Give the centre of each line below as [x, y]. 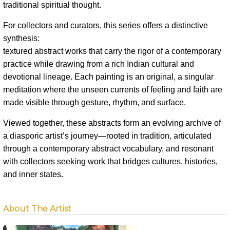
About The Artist [37, 209]
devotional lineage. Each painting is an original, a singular [108, 77]
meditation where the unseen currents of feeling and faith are [113, 90]
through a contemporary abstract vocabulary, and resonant [108, 149]
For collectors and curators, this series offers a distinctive [106, 26]
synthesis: [21, 39]
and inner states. [33, 175]
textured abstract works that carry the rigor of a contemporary [112, 51]
